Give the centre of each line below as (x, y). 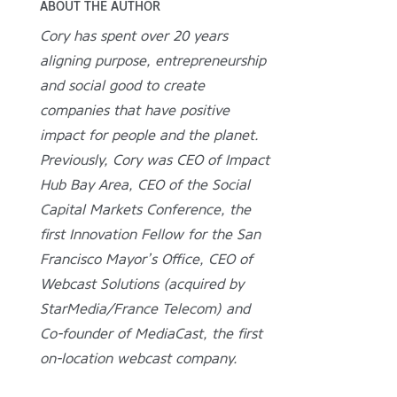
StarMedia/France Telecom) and (144, 309)
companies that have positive (134, 111)
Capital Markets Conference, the (145, 210)
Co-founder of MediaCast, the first (151, 334)
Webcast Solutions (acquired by (141, 284)
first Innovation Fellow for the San (150, 235)
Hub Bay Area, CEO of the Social (144, 185)
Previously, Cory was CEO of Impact (154, 160)
